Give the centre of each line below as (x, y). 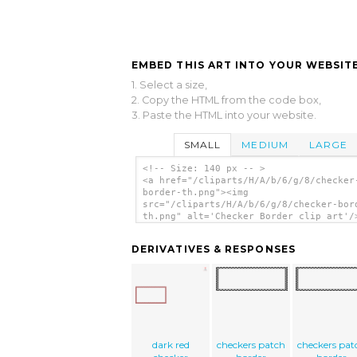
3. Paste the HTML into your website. (224, 115)
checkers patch (251, 345)
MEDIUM (265, 144)
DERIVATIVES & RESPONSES (214, 249)
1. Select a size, (169, 84)
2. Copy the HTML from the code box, (226, 100)
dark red (171, 345)
